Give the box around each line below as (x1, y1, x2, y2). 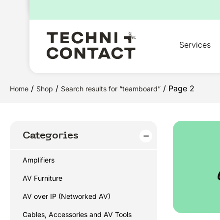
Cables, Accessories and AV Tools (23, 210, 132, 219)
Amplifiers (23, 156, 55, 164)
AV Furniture (23, 174, 62, 182)
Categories (23, 129, 79, 142)
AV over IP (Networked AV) (23, 192, 110, 200)
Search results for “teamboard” (61, 84, 161, 93)
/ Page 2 (161, 83, 194, 93)
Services (179, 40, 211, 50)
